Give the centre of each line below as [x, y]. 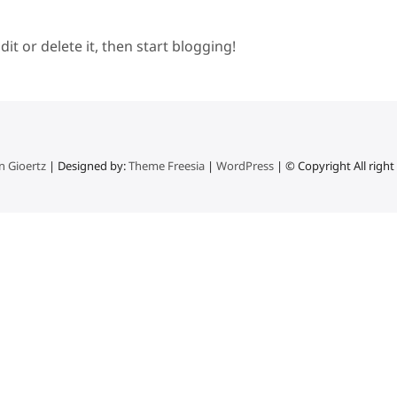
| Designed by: [87, 166]
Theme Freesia [167, 166]
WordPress [245, 166]
